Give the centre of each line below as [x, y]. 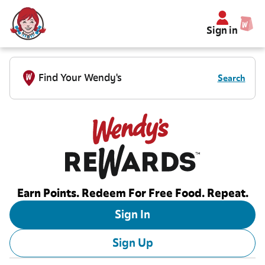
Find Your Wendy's [80, 78]
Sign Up [132, 243]
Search [231, 78]
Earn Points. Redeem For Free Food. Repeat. [132, 193]
